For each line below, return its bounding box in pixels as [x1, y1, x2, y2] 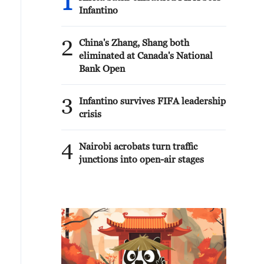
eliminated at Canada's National [79, 50, 213, 61]
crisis [79, 108, 101, 119]
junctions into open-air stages [79, 154, 204, 164]
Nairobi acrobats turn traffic [79, 141, 197, 151]
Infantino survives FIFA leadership [79, 95, 226, 106]
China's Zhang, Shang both [79, 37, 189, 48]
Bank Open [79, 63, 125, 74]
